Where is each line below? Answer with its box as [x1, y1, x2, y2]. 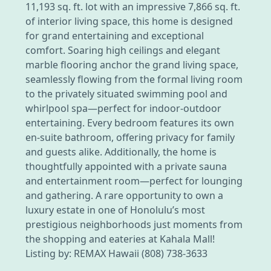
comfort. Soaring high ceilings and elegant [25, 43, 220, 57]
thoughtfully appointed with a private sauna [25, 159, 227, 173]
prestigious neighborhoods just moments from [25, 217, 243, 231]
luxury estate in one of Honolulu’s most [25, 203, 205, 217]
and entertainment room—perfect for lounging [25, 174, 243, 188]
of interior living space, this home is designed [25, 14, 233, 28]
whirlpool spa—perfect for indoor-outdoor [25, 101, 221, 115]
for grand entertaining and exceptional [25, 28, 204, 42]
